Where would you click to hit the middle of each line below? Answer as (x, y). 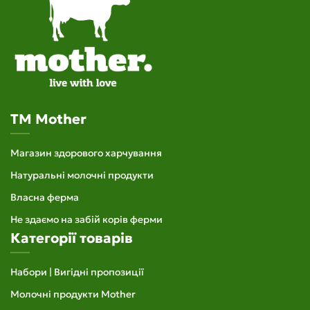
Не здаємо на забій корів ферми (86, 220)
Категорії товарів (72, 238)
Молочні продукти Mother (73, 294)
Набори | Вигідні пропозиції (77, 272)
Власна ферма (45, 198)
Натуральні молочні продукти (82, 175)
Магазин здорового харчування (86, 153)
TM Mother (48, 119)
